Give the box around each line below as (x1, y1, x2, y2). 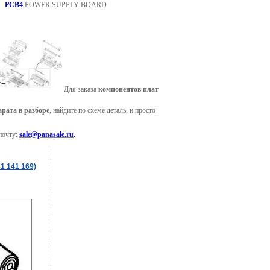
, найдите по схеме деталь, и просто (49, 106, 155, 115)
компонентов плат (98, 85, 159, 93)
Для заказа (62, 85, 98, 93)
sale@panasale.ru (19, 130, 74, 139)
